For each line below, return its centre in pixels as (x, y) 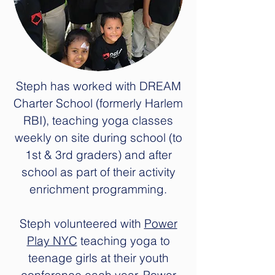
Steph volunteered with (82, 223)
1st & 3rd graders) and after (98, 155)
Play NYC (52, 241)
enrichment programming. (98, 189)
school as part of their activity (98, 172)
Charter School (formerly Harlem (98, 103)
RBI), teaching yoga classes (98, 120)
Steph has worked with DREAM (98, 86)
